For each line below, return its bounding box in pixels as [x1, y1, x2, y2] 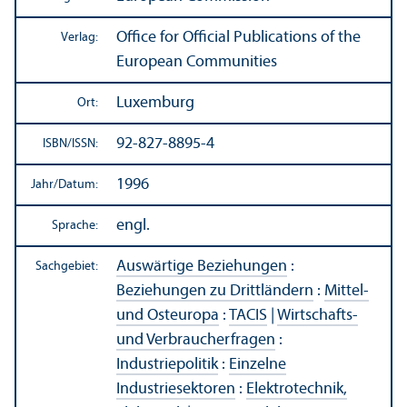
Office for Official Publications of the [116, 28, 361, 46]
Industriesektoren [116, 380, 235, 398]
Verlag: [61, 30, 98, 45]
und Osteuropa [116, 306, 219, 324]
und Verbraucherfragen [116, 331, 275, 349]
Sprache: [52, 218, 98, 233]
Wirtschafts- [277, 306, 358, 324]
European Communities [116, 53, 277, 71]
